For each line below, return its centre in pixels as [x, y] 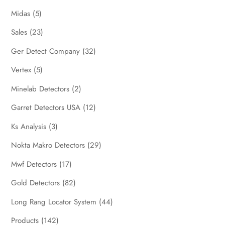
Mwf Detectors [34, 164]
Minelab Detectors [40, 89]
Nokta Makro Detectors [48, 145]
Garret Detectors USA [46, 108]
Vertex [21, 70]
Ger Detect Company [46, 51]
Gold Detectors [36, 183]
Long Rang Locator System [54, 202]
